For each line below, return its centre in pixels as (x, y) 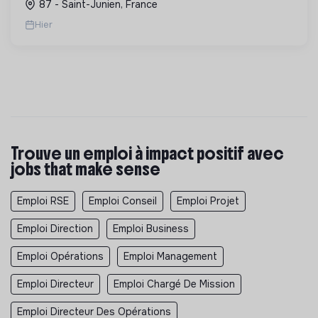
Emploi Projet (208, 201)
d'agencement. (64, 12)
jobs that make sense (86, 169)
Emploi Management (170, 256)
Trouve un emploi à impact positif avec (147, 153)
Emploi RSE (43, 201)
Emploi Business (151, 228)
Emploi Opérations (60, 256)
